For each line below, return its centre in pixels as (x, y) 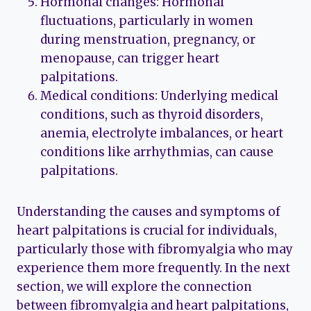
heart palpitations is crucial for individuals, (147, 231)
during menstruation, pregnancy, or (148, 40)
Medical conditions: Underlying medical (159, 96)
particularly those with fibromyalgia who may (155, 250)
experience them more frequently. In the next (153, 268)
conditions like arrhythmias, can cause (157, 152)
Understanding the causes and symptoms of (149, 212)
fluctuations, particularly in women (147, 21)
